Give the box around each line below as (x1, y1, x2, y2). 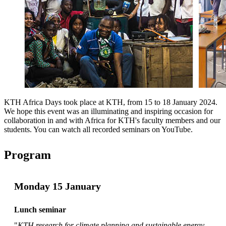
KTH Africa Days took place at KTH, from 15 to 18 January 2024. (4, 97, 217, 106)
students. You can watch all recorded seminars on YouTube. (4, 125, 193, 134)
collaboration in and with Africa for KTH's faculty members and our (4, 116, 220, 125)
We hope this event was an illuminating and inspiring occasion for (4, 106, 213, 116)
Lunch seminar (14, 205, 66, 214)
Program (4, 148, 51, 161)
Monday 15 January (14, 180, 101, 192)
